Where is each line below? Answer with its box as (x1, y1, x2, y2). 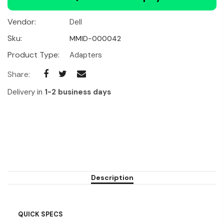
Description (90, 172, 133, 182)
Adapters (69, 49, 102, 60)
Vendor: (7, 16, 36, 27)
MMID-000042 (69, 33, 121, 43)
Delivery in (7, 86, 44, 97)
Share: (7, 68, 30, 79)
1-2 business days (44, 86, 111, 97)
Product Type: (7, 49, 59, 60)
